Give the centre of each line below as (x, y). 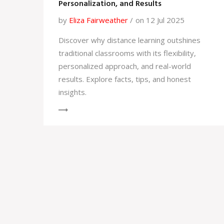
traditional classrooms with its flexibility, (127, 53)
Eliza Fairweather (98, 20)
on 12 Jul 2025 (160, 20)
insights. (72, 92)
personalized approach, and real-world (125, 66)
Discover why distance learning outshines (129, 40)
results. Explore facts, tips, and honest (125, 79)
